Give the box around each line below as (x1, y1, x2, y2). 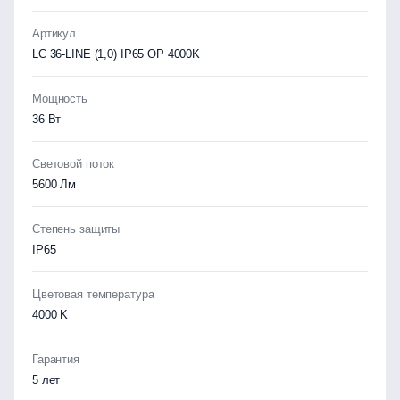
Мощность (32, 92, 87, 105)
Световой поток (32, 157, 115, 171)
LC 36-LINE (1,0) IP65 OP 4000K (32, 47, 201, 61)
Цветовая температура (32, 287, 154, 301)
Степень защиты (32, 222, 121, 236)
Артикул (32, 27, 77, 40)
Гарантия (32, 353, 79, 366)
